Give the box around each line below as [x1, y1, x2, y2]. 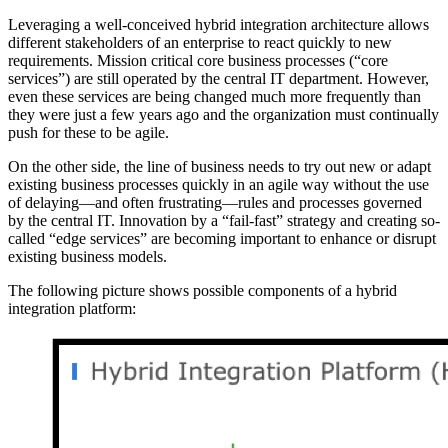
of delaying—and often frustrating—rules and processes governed [8, 193, 422, 211]
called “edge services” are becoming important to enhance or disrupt [8, 229, 436, 247]
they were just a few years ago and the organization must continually [8, 105, 439, 123]
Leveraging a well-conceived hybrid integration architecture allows [8, 15, 429, 33]
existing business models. [8, 247, 167, 265]
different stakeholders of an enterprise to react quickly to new [8, 33, 392, 51]
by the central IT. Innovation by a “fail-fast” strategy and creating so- [8, 211, 440, 229]
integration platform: [8, 299, 136, 317]
